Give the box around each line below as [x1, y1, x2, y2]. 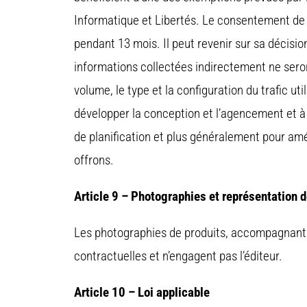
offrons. [74, 152, 114, 169]
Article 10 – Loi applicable [74, 284, 210, 301]
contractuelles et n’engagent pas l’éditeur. [74, 248, 282, 265]
